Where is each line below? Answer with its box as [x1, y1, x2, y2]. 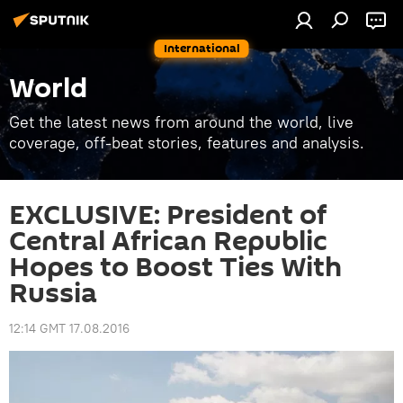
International [163, 40, 240, 57]
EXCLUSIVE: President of [9, 196, 327, 235]
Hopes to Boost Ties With [9, 248, 342, 287]
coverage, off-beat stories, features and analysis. [9, 132, 364, 153]
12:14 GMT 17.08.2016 [9, 320, 130, 336]
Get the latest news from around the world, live [9, 112, 354, 132]
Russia [9, 274, 97, 313]
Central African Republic [9, 222, 327, 261]
